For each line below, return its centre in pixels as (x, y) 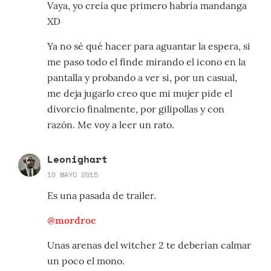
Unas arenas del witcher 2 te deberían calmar (149, 245)
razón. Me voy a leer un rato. (111, 125)
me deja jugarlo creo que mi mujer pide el (140, 93)
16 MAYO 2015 (73, 175)
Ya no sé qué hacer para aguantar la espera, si (149, 46)
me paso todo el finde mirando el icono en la (146, 62)
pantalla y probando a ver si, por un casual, (142, 78)
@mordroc (71, 220)
